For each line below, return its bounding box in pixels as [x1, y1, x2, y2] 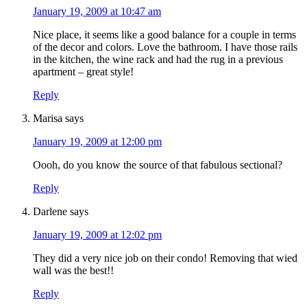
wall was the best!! [33, 265, 114, 277]
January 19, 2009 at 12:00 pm [33, 136, 162, 148]
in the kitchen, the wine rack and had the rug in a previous [33, 53, 283, 66]
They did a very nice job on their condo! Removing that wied [33, 252, 297, 265]
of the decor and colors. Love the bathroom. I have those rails [33, 41, 297, 53]
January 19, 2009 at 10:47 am [33, 5, 161, 18]
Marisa [33, 112, 62, 125]
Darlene [33, 206, 67, 218]
